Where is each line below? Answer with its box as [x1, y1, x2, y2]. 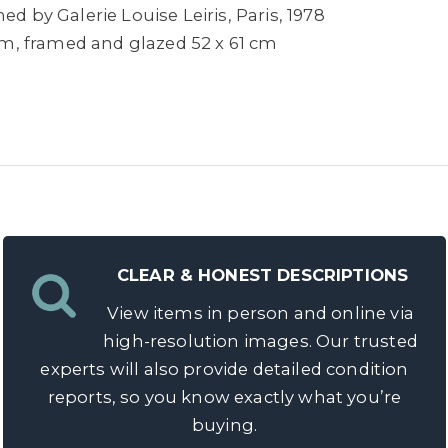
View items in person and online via [107, 303, 414, 323]
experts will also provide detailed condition [40, 359, 409, 379]
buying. [191, 415, 258, 435]
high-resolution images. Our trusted [103, 331, 418, 351]
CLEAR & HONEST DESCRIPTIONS [116, 265, 409, 285]
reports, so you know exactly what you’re [47, 387, 402, 407]
